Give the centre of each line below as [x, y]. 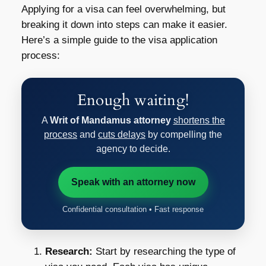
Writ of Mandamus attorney [110, 120]
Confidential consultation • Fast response [133, 209]
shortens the [199, 120]
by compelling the [184, 134]
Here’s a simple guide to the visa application [119, 40]
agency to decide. [133, 148]
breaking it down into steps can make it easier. [124, 24]
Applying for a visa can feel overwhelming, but [123, 9]
